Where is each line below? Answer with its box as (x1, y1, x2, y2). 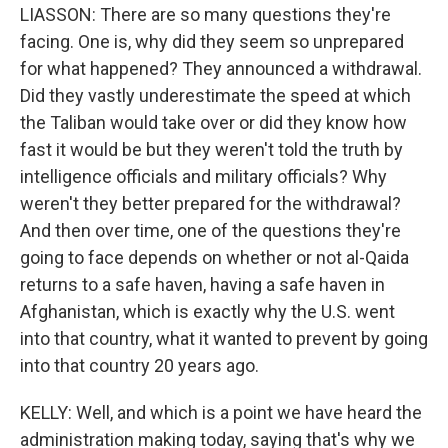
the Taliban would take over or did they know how (20, 112, 407, 133)
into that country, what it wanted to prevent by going (20, 328, 428, 349)
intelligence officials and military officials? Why (20, 166, 387, 187)
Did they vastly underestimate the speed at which (20, 85, 411, 106)
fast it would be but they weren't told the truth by (20, 139, 403, 160)
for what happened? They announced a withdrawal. (20, 58, 422, 79)
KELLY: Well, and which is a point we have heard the (20, 402, 422, 423)
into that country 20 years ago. (20, 355, 259, 376)
